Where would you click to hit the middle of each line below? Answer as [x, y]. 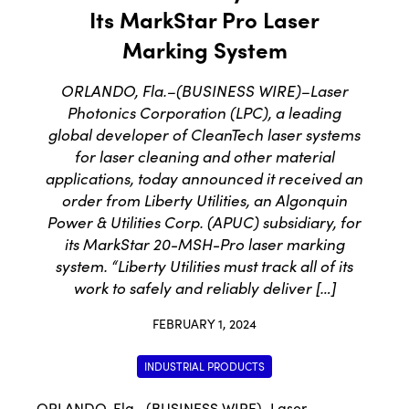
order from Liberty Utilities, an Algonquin [204, 200]
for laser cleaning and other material [204, 157]
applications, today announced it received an [204, 178]
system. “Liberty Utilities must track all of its [204, 266]
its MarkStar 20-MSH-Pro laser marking [204, 244]
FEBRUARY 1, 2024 [204, 324]
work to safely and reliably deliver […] [204, 288]
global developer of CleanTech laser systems [204, 135]
